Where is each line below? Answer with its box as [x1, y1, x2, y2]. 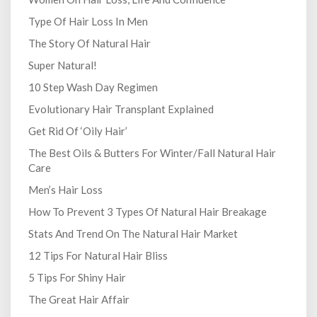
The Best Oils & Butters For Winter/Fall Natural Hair [28, 146, 276, 160]
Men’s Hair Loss [28, 183, 103, 197]
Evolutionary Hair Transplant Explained [28, 103, 214, 116]
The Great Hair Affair [28, 293, 129, 306]
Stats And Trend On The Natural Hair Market [28, 227, 238, 241]
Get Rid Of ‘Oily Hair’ [28, 125, 127, 138]
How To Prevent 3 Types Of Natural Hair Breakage [28, 205, 267, 219]
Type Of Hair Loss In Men [28, 15, 148, 28]
